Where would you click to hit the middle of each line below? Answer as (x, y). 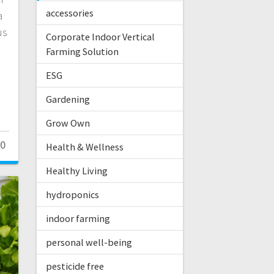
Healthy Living (76, 171)
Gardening (68, 99)
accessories (69, 13)
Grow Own (68, 123)
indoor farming (78, 219)
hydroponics (72, 195)
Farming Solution (82, 52)
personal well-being (89, 243)
